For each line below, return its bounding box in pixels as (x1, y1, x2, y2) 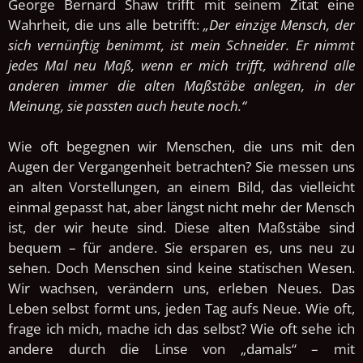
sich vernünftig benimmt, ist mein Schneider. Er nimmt (8, 35, 355, 54)
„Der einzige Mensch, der (203, 15, 355, 34)
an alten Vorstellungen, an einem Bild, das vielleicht (8, 177, 355, 196)
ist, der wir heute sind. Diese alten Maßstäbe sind (8, 217, 355, 237)
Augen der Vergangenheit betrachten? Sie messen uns (8, 156, 355, 176)
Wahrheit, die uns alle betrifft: (8, 15, 204, 34)
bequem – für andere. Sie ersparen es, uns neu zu (8, 237, 355, 257)
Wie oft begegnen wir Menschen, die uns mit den (8, 136, 355, 156)
